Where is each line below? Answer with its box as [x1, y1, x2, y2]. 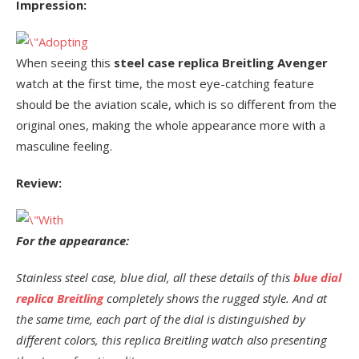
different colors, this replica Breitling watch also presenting [16, 332, 327, 348]
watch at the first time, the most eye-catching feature [16, 75, 314, 91]
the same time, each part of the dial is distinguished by [16, 311, 305, 327]
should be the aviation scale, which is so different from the [16, 96, 337, 112]
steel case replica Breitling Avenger [114, 54, 328, 71]
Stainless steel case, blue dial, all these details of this [16, 269, 293, 285]
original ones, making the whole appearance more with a [16, 117, 325, 133]
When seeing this [16, 54, 114, 71]
